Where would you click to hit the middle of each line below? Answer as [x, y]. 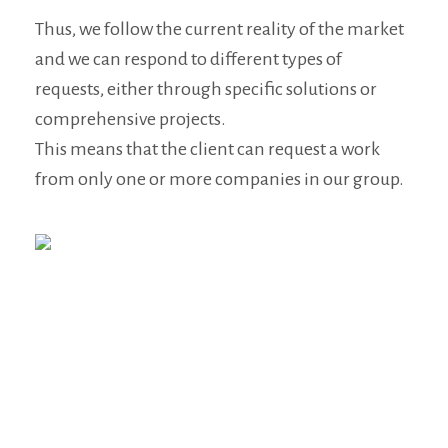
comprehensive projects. [130, 119]
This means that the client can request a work [207, 149]
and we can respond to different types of [188, 59]
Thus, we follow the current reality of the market [219, 29]
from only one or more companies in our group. [219, 179]
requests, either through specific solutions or [206, 89]
